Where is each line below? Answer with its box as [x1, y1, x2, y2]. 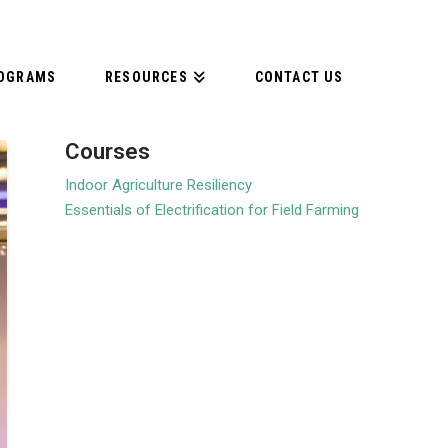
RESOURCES [105, 69, 188, 85]
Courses [65, 138, 151, 164]
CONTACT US [254, 69, 344, 85]
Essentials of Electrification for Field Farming [65, 201, 360, 220]
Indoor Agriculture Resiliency [65, 176, 253, 195]
